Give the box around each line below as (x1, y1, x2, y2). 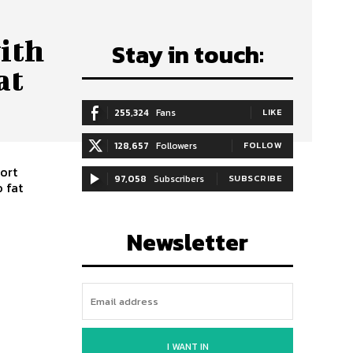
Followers (156, 139, 197, 153)
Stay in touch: (111, 37, 264, 72)
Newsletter (127, 225, 248, 260)
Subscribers (154, 172, 204, 186)
